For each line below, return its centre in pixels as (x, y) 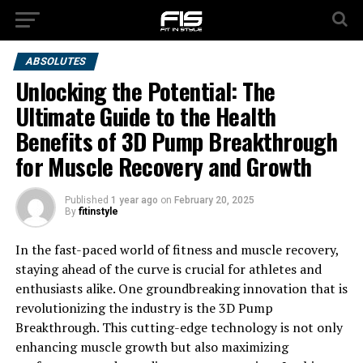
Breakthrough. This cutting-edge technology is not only (179, 327)
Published (86, 200)
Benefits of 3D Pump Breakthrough (176, 141)
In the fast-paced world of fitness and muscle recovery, (177, 250)
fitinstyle (98, 211)
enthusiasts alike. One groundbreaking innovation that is (181, 288)
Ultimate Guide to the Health (145, 116)
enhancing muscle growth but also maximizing (152, 347)
